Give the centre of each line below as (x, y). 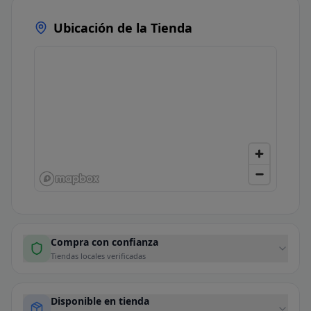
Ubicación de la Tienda (123, 28)
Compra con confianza (104, 242)
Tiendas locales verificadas (98, 256)
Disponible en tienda (100, 301)
